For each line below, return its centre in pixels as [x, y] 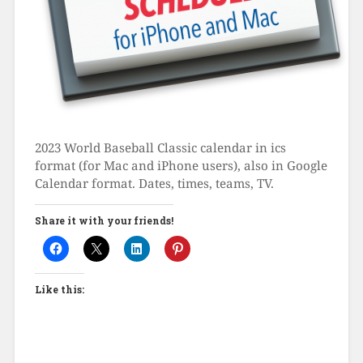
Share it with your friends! [104, 220]
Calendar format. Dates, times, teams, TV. [154, 183]
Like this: [59, 289]
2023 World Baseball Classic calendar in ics [160, 147]
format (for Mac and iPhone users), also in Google [181, 165]
